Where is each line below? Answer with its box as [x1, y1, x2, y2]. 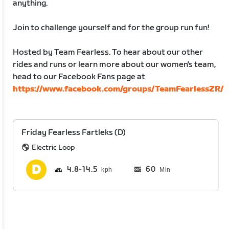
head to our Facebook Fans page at [13, 72, 146, 82]
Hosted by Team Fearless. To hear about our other [13, 47, 203, 57]
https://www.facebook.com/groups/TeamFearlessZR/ [13, 84, 224, 94]
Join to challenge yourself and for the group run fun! [13, 22, 210, 33]
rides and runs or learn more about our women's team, [13, 59, 216, 70]
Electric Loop [32, 143, 76, 152]
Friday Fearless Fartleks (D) [21, 127, 126, 138]
